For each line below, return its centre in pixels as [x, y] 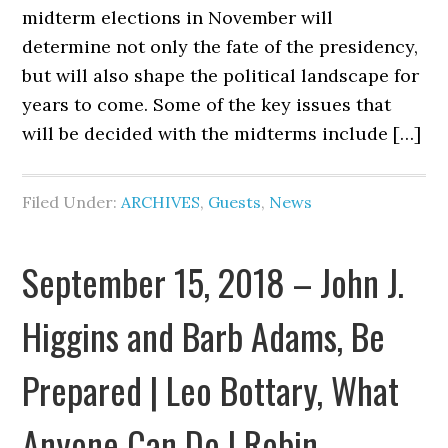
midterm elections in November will [178, 17]
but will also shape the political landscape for [221, 75]
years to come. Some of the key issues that [207, 104]
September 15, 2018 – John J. [213, 281]
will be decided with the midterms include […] [222, 133]
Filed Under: [72, 202]
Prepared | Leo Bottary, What [211, 389]
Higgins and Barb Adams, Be [204, 335]
